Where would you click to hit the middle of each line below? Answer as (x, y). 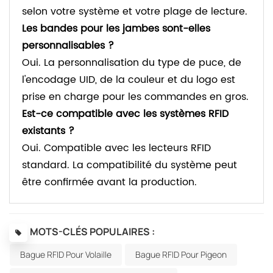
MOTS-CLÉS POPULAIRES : (92, 231)
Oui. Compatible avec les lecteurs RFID (116, 148)
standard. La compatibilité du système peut (129, 165)
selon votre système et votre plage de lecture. (135, 11)
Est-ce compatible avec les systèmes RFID (125, 114)
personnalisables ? (68, 45)
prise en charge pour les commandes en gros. (135, 97)
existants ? (48, 131)
